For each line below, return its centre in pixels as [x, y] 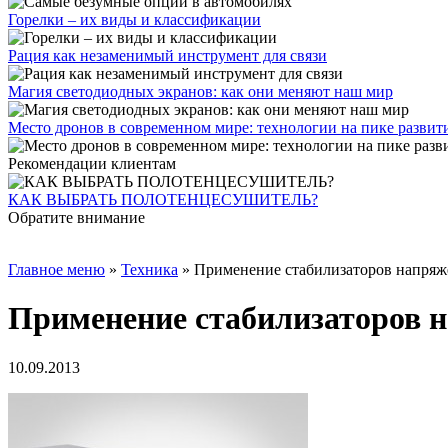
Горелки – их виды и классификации [134, 19]
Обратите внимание [76, 217]
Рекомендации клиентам [92, 163]
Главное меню [56, 269]
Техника [149, 269]
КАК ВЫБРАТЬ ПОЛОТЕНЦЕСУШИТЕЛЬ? [163, 199]
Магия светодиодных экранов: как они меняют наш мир [200, 91]
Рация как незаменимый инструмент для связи [167, 55]
